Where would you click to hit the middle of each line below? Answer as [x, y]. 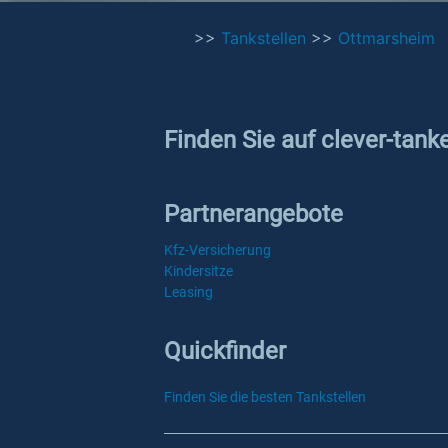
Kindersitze [198, 271]
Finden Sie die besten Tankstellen [265, 397]
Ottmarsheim [386, 38]
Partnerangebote [253, 214]
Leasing [188, 292]
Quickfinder [225, 351]
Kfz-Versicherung [217, 250]
